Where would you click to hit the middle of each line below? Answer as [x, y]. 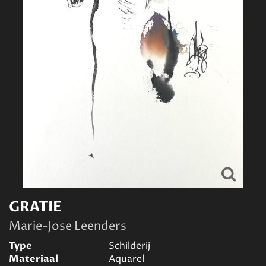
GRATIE [35, 207]
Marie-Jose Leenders [68, 227]
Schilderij [129, 246]
